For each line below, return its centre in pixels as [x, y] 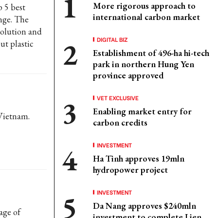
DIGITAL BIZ [112, 39]
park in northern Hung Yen [144, 64]
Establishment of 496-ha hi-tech [151, 53]
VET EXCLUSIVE [118, 98]
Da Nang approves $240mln [145, 206]
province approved [128, 75]
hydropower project [130, 170]
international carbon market [146, 17]
